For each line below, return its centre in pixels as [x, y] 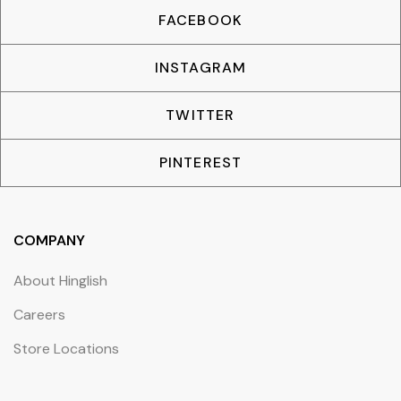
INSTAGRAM [200, 68]
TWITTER [200, 115]
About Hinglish [60, 280]
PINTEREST [200, 163]
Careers [39, 314]
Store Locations [66, 348]
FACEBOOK [200, 21]
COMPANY [49, 240]
